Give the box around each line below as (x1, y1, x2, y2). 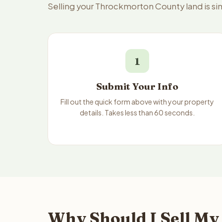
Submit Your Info (96, 81, 179, 92)
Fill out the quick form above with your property (60, 97, 215, 106)
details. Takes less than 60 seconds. (80, 108, 195, 117)
